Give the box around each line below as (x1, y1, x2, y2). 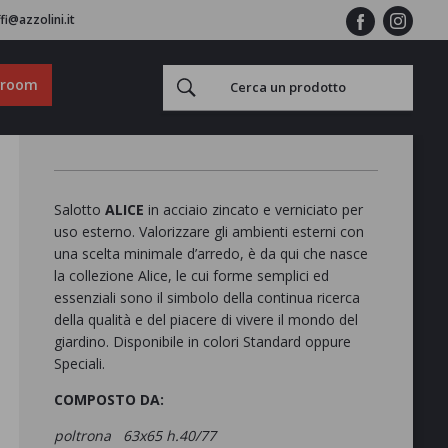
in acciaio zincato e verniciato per (143, 199, 363, 219)
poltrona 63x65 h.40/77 (53, 425, 220, 445)
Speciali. (53, 353, 105, 373)
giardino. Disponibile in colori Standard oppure (53, 331, 351, 351)
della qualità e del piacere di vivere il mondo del (53, 309, 358, 329)
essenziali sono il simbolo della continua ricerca (53, 287, 360, 307)
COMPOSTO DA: (53, 389, 164, 409)
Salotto (53, 199, 105, 219)
